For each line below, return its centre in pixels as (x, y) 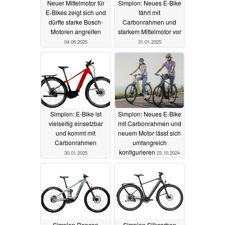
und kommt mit (76, 133)
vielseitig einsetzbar (76, 123)
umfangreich (149, 142)
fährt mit (149, 12)
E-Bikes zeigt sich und (76, 12)
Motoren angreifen (76, 31)
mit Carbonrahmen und (149, 123)
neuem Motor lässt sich (149, 133)
